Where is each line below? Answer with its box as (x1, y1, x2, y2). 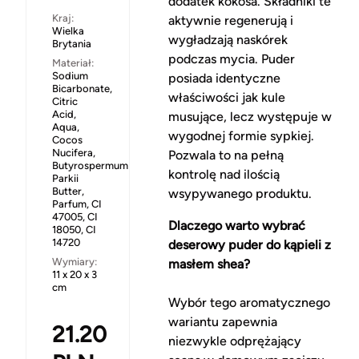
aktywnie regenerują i (167, 13, 293, 29)
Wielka (52, 25, 84, 38)
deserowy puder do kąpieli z (167, 237, 331, 253)
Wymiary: (52, 256, 97, 268)
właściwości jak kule (167, 90, 285, 106)
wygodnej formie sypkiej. (167, 128, 314, 144)
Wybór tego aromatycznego (167, 295, 330, 311)
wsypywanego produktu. (167, 186, 312, 202)
